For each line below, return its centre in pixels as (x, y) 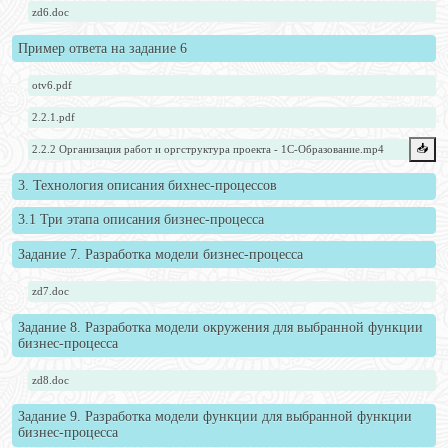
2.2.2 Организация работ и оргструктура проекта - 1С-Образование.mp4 (208, 149)
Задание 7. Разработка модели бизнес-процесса (160, 254)
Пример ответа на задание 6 (102, 48)
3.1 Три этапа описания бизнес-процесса (140, 220)
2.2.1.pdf (54, 117)
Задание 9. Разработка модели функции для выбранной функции (214, 417)
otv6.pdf (52, 85)
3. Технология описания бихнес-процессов (147, 186)
